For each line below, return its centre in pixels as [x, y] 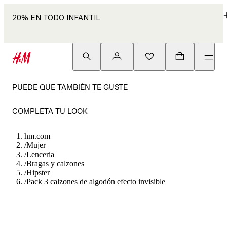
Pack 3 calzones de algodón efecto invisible [96, 182]
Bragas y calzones [55, 163]
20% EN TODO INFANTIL [56, 17]
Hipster [38, 173]
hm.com [37, 136]
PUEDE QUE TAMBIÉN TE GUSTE [70, 87]
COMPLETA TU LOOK [50, 111]
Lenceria [40, 154]
